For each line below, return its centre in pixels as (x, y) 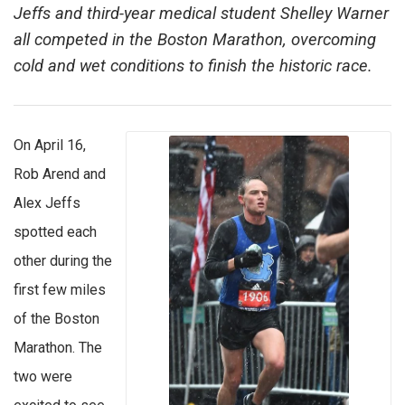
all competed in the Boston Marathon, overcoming (195, 40)
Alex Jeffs (47, 203)
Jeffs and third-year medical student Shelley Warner (201, 14)
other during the (63, 261)
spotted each (55, 232)
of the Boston (57, 319)
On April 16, (50, 146)
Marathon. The (58, 348)
